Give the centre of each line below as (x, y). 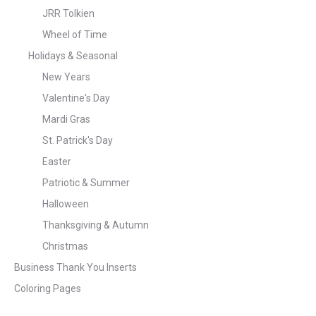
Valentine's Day (76, 98)
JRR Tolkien (68, 13)
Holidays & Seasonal (73, 55)
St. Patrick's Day (78, 140)
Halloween (66, 203)
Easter (57, 161)
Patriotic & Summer (86, 182)
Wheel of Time (75, 34)
